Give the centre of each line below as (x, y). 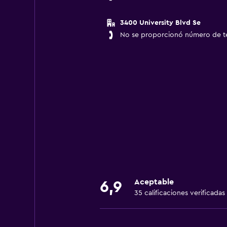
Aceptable (154, 182)
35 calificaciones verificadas (179, 193)
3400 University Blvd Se (160, 23)
